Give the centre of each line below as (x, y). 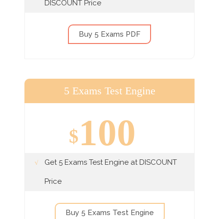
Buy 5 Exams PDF (109, 34)
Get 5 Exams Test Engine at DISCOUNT (111, 162)
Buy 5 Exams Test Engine (109, 212)
